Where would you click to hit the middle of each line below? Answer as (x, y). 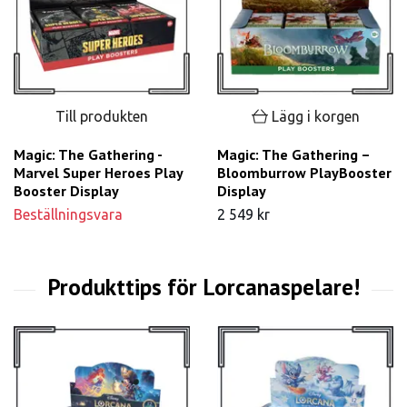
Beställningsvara (68, 215)
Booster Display (66, 191)
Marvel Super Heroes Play (98, 173)
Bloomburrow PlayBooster (304, 173)
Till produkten (102, 116)
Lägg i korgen (315, 116)
